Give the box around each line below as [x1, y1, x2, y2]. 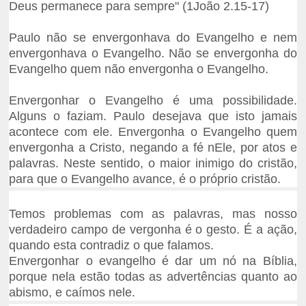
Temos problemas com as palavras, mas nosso [9, 207, 297, 221]
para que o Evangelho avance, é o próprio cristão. [9, 172, 285, 186]
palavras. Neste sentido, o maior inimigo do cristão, [9, 156, 297, 171]
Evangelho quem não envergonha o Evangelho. [9, 62, 269, 76]
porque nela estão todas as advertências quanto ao [9, 270, 297, 284]
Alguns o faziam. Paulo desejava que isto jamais [9, 109, 297, 124]
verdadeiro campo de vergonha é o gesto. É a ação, [9, 223, 297, 237]
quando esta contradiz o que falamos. [9, 238, 214, 253]
